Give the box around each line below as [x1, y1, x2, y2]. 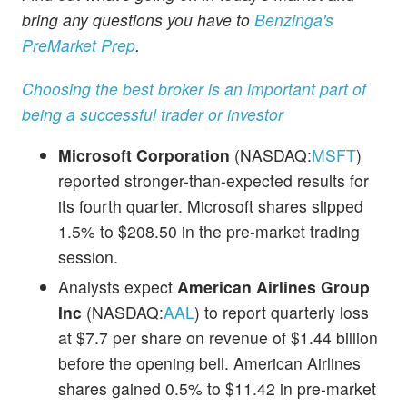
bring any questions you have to [22, 8, 254, 32]
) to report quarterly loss [194, 301, 369, 324]
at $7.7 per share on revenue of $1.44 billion [58, 326, 378, 350]
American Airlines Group [177, 275, 370, 299]
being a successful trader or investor [22, 102, 283, 125]
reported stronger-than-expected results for [58, 169, 369, 193]
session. [58, 245, 118, 269]
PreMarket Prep [22, 34, 135, 57]
